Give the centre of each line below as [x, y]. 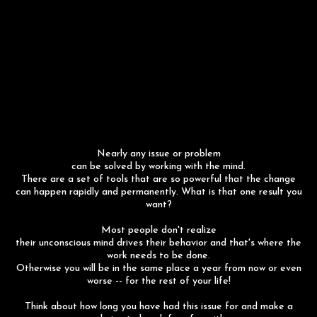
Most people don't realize [158, 230]
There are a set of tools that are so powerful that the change [158, 179]
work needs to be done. [158, 256]
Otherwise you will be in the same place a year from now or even [158, 269]
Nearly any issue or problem [158, 154]
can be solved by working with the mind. [158, 167]
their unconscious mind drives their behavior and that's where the [158, 243]
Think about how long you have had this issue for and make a [158, 307]
